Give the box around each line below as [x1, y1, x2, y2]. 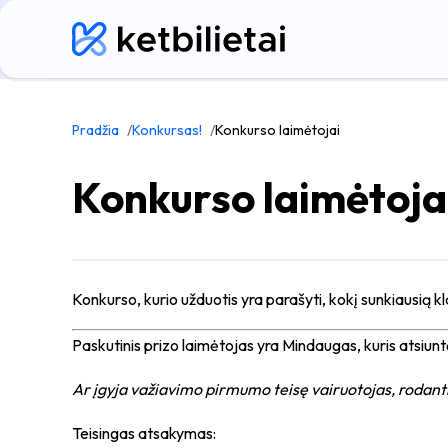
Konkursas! [132, 121, 202, 139]
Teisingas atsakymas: [72, 423, 216, 443]
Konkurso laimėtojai [215, 121, 340, 139]
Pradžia [72, 121, 119, 139]
